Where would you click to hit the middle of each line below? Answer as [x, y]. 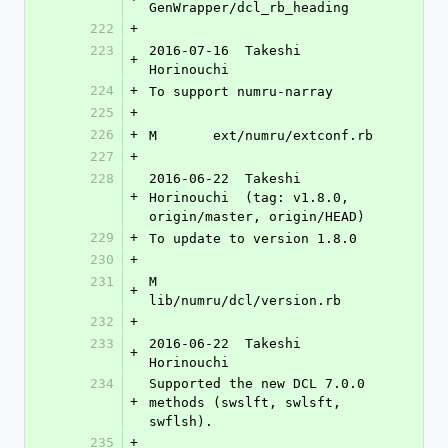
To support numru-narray [241, 91]
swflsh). [181, 421]
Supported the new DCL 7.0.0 [257, 383]
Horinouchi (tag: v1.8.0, [249, 197]
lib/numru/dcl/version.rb [245, 300]
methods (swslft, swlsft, [245, 402]
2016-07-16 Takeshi [225, 50]
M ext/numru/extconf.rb [293, 135]
